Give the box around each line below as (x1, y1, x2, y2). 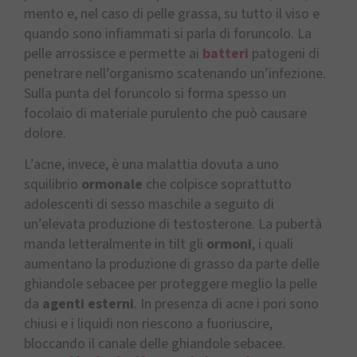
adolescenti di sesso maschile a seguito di (24, 194, 274, 215)
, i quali (252, 234, 293, 255)
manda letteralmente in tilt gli (24, 234, 206, 255)
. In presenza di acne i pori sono (134, 294, 319, 315)
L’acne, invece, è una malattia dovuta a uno (24, 155, 279, 175)
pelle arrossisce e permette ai (24, 43, 202, 64)
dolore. (24, 123, 66, 143)
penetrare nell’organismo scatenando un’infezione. (24, 63, 326, 84)
